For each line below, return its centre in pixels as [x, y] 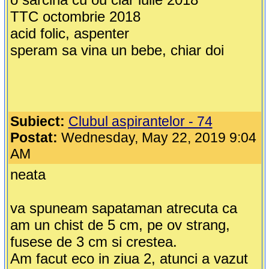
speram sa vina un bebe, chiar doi [117, 50]
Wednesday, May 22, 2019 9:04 [157, 138]
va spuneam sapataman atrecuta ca [123, 208]
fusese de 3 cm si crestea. [93, 242]
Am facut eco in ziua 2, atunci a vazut [129, 259]
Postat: [34, 138]
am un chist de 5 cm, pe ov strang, [120, 225]
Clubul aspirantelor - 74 [140, 122]
